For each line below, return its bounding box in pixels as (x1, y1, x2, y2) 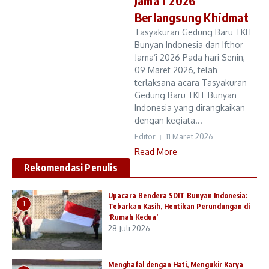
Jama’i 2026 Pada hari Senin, (134, 52, 245, 63)
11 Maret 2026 (166, 131, 213, 142)
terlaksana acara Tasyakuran (134, 77, 247, 88)
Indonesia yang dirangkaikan (134, 103, 245, 113)
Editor (134, 131, 156, 142)
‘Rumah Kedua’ (108, 213, 158, 222)
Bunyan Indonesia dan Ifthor (134, 40, 243, 50)
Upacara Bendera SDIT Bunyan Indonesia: (108, 191, 247, 201)
